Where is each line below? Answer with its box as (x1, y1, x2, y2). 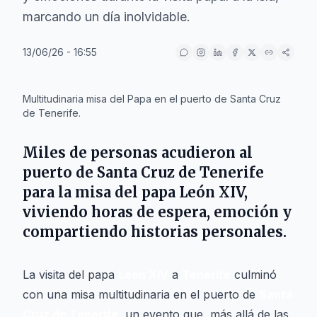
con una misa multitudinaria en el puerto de (23, 287, 259, 301)
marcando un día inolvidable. (23, 9, 190, 24)
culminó (231, 267, 277, 282)
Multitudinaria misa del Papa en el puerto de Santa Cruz (23, 93, 281, 105)
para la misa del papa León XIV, (23, 183, 248, 201)
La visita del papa (23, 267, 118, 282)
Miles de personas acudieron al (23, 144, 253, 161)
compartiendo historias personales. (23, 223, 287, 241)
